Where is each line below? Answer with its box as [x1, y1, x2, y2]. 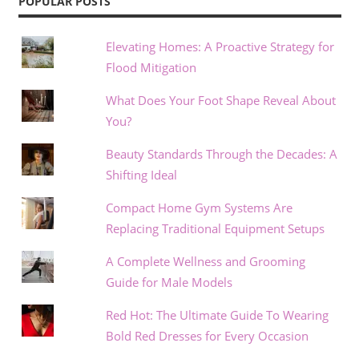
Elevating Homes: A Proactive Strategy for [105, 38, 334, 54]
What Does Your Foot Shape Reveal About [105, 91, 336, 108]
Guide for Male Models [105, 273, 232, 290]
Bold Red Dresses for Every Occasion [105, 327, 309, 344]
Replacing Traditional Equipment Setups [105, 220, 325, 236]
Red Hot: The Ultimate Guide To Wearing [105, 306, 329, 323]
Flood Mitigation [105, 58, 196, 75]
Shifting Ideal [105, 166, 177, 183]
